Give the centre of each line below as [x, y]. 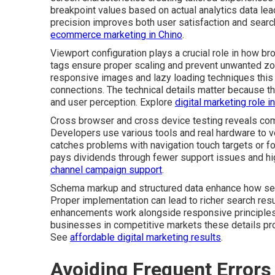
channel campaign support [106, 170]
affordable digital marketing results [145, 237]
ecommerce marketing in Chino [116, 35]
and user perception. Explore [113, 102]
